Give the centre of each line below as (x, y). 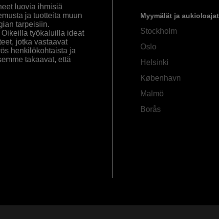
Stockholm (158, 31)
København (160, 78)
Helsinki (154, 63)
